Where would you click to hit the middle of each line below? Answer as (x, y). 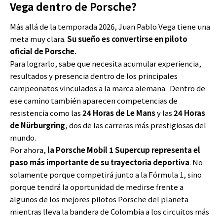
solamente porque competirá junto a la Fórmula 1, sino (106, 175)
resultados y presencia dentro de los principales (94, 76)
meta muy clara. (38, 39)
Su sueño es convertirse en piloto (127, 39)
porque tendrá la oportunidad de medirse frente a (97, 187)
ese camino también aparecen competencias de (94, 101)
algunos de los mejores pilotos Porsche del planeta (99, 199)
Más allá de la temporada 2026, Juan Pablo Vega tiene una (110, 27)
